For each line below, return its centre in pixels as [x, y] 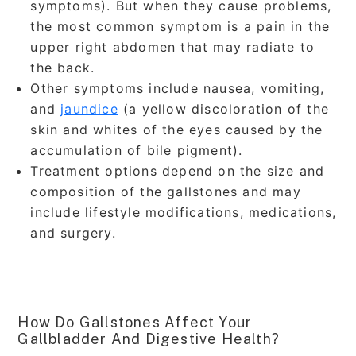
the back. [63, 67]
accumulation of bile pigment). [137, 150]
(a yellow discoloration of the [224, 108]
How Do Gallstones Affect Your [135, 322]
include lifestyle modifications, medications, [184, 212]
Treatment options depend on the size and [178, 170]
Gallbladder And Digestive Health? [149, 339]
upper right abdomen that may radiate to [173, 46]
